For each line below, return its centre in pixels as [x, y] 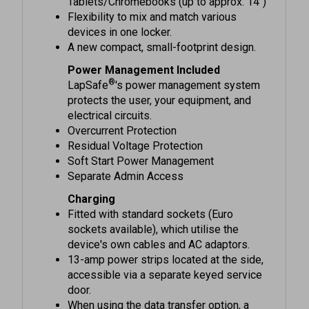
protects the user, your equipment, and [160, 84]
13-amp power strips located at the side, [166, 243]
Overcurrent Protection [122, 114]
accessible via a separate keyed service [165, 259]
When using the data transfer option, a [159, 289]
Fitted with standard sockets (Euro [151, 198]
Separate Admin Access [126, 160]
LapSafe [88, 69]
